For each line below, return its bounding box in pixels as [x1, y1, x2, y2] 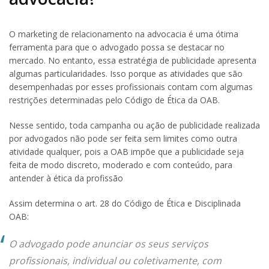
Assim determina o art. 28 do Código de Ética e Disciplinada [9, 198, 241, 210]
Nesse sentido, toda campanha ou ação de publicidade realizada [9, 119, 260, 131]
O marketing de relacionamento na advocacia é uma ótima [9, 28, 238, 40]
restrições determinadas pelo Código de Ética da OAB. [9, 94, 220, 106]
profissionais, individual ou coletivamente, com [9, 254, 222, 268]
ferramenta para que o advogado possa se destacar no [9, 41, 225, 53]
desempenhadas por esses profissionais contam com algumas [9, 81, 253, 93]
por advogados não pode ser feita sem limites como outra [9, 133, 237, 145]
